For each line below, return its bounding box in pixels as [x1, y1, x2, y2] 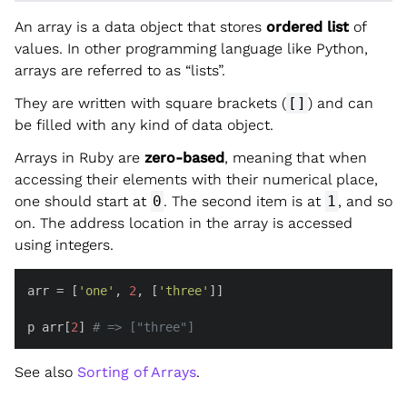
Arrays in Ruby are [15, 148, 144, 166]
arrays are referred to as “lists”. [15, 61, 225, 79]
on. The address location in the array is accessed [15, 213, 352, 232]
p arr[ [27, 319, 71, 334]
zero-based [144, 148, 224, 166]
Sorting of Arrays [77, 362, 196, 381]
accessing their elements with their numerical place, [15, 170, 378, 188]
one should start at [15, 192, 151, 210]
